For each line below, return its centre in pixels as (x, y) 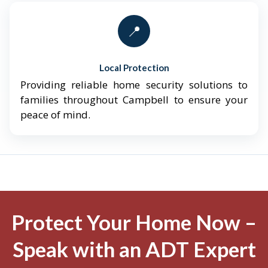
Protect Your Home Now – (134, 222)
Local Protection (134, 68)
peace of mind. (55, 115)
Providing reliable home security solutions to (134, 85)
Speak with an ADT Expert (134, 249)
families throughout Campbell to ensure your (134, 100)
